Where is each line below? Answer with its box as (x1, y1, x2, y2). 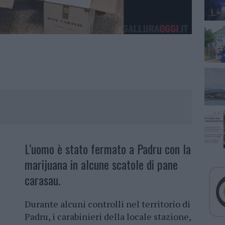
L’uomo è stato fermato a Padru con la (25, 140, 191, 158)
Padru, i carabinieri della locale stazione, (25, 210, 191, 223)
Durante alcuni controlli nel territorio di (25, 198, 190, 210)
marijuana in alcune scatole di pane (25, 155, 178, 174)
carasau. (25, 171, 60, 189)
